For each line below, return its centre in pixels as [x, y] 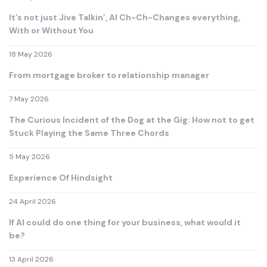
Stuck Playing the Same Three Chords [89, 133]
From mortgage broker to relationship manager [109, 75]
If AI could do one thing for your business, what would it [125, 223]
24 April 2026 [32, 202]
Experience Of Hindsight [61, 178]
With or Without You [51, 31]
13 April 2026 [31, 260]
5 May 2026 [30, 157]
